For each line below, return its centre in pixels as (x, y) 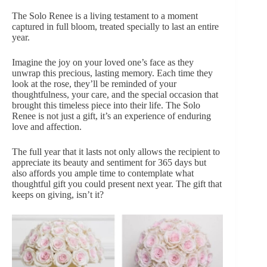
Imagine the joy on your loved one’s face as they (103, 62)
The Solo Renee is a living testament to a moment (105, 15)
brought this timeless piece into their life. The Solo (106, 105)
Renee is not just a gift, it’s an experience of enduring (111, 116)
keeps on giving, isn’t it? (58, 194)
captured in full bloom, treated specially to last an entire (115, 26)
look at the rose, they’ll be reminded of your (94, 83)
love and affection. (47, 126)
